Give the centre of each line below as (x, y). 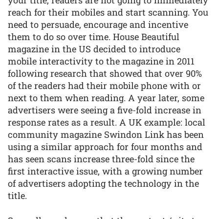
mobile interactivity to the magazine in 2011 (101, 61)
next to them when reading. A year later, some (106, 98)
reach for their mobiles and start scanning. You (108, 12)
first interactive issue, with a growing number (105, 171)
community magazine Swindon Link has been (106, 135)
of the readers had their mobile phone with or (104, 86)
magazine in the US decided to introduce (94, 49)
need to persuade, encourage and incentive (98, 25)
